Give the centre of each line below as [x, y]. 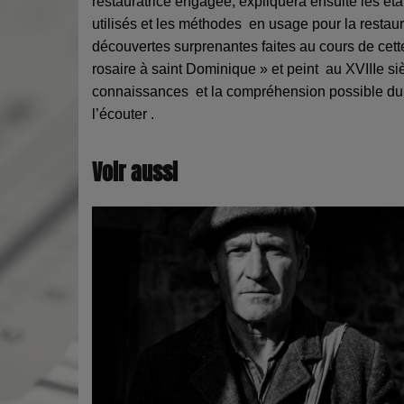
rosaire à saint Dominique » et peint [209, 69]
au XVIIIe [357, 69]
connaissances [144, 91]
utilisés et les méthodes [170, 23]
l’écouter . [123, 114]
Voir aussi [135, 172]
